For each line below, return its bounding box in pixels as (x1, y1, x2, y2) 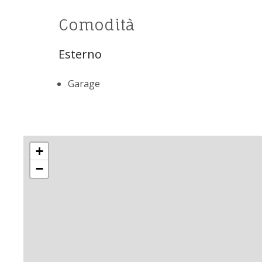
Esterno (58, 46, 102, 62)
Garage (68, 77, 100, 90)
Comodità (58, 15, 135, 34)
